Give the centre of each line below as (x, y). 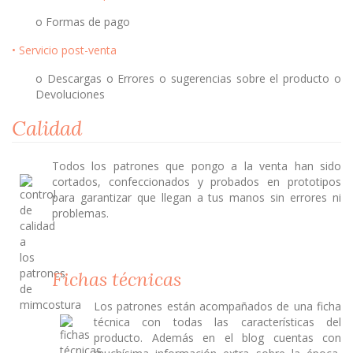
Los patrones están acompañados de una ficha (217, 307)
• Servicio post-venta (64, 50)
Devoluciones (70, 95)
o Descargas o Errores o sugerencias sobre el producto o (188, 79)
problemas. (80, 214)
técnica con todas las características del (217, 322)
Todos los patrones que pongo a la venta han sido (197, 166)
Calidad (47, 128)
